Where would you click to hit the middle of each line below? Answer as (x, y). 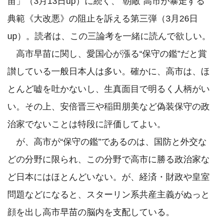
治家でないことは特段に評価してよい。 (87, 124)
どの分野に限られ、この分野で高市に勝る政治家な (109, 160)
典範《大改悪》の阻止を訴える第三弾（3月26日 (103, 19)
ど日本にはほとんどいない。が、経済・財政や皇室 (109, 177)
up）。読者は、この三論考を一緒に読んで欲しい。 (109, 36)
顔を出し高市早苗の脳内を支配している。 (91, 212)
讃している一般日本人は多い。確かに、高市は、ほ (109, 72)
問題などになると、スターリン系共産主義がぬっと (109, 195)
